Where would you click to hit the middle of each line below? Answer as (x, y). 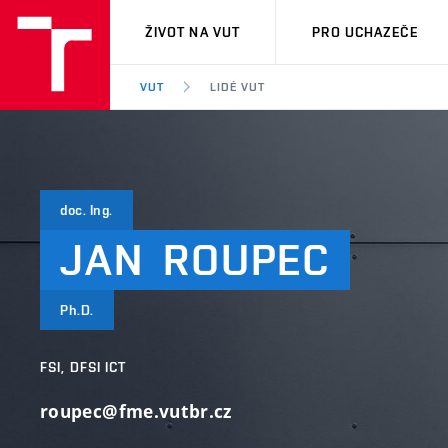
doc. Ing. (87, 210)
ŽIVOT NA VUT (192, 32)
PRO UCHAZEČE (365, 32)
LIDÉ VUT (237, 87)
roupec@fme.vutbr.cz (136, 411)
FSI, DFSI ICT (83, 367)
